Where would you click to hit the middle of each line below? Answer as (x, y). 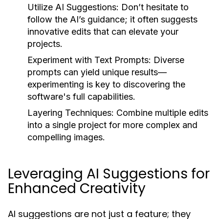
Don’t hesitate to (154, 7)
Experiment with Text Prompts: (89, 60)
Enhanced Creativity (77, 188)
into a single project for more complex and (112, 125)
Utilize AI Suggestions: (73, 7)
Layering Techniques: (71, 113)
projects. (45, 44)
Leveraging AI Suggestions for (109, 174)
